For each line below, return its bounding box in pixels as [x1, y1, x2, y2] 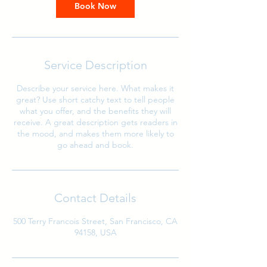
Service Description [44, 58, 147, 72]
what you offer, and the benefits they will [20, 105, 171, 116]
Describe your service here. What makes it [17, 83, 174, 94]
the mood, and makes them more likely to [17, 128, 174, 139]
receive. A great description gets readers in [13, 117, 178, 128]
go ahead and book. [57, 139, 133, 150]
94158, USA [74, 227, 117, 238]
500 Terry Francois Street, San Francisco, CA [13, 216, 178, 226]
